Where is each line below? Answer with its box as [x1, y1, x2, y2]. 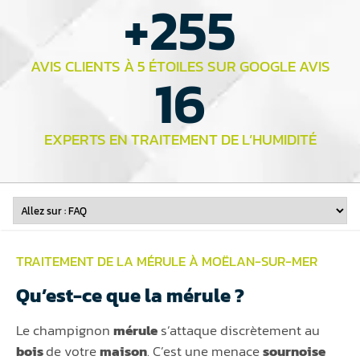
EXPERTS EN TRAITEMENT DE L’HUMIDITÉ [43, 128, 317, 152]
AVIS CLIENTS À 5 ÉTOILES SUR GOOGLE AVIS [30, 55, 330, 79]
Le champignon [16, 320, 113, 342]
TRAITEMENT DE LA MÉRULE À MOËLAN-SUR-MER [16, 251, 317, 272]
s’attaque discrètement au [157, 320, 320, 342]
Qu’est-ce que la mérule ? [16, 281, 244, 310]
